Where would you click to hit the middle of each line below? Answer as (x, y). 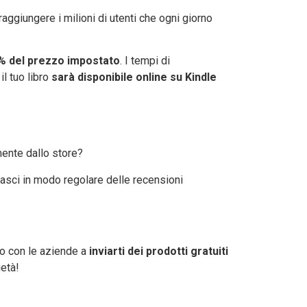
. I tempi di (145, 60)
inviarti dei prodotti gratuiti (157, 251)
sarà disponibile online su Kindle (134, 77)
